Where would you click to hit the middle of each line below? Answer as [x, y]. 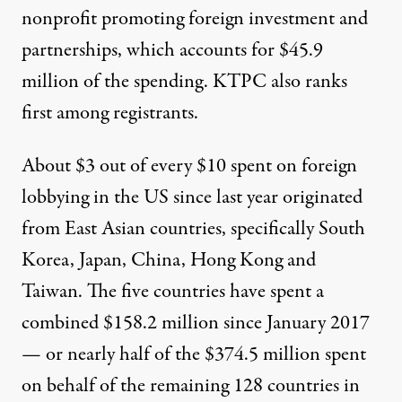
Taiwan [50, 291]
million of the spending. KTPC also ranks [184, 81]
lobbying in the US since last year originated [192, 197]
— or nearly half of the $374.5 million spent [194, 354]
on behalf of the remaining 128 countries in [191, 385]
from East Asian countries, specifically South [193, 228]
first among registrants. [110, 113]
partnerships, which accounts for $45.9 [172, 50]
